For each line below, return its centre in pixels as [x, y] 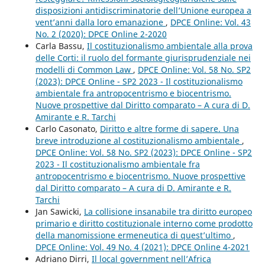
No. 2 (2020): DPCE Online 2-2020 [101, 34]
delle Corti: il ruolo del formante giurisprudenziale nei [143, 58]
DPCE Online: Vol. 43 [210, 22]
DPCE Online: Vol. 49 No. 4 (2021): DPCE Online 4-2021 [142, 247]
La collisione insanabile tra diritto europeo [168, 212]
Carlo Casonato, [67, 129]
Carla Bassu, [61, 46]
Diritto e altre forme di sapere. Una [169, 129]
